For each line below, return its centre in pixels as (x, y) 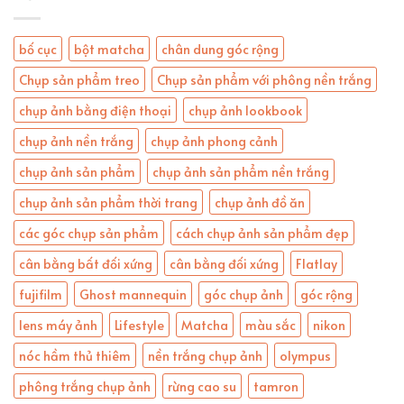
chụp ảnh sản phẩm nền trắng (241, 172)
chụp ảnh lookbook (245, 110)
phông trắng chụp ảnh (85, 386)
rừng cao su (202, 386)
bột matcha (109, 49)
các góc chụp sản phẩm (89, 233)
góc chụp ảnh (243, 294)
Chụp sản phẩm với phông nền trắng (264, 80)
